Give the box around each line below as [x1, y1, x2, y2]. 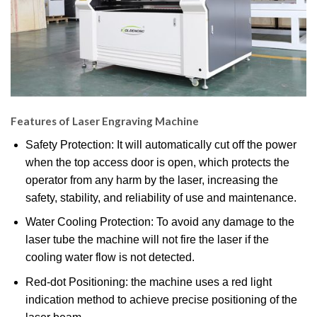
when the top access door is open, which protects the [25, 156, 289, 168]
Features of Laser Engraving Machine [11, 115, 199, 128]
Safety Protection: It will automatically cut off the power [25, 138, 296, 151]
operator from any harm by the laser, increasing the [25, 173, 278, 186]
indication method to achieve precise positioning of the [25, 293, 297, 306]
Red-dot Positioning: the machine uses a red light [25, 275, 272, 288]
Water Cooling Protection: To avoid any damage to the [25, 216, 294, 229]
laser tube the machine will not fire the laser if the [25, 234, 269, 246]
